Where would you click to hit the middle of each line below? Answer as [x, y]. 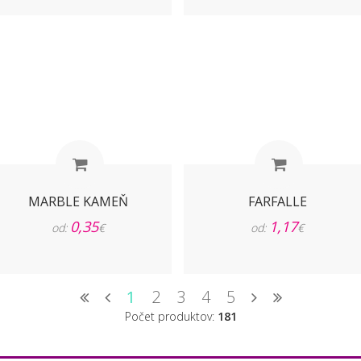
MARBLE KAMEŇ [78, 201]
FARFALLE [277, 201]
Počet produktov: [171, 316]
